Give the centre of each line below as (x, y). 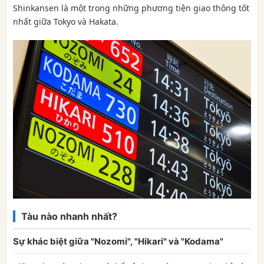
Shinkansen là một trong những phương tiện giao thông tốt (131, 8)
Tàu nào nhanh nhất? (69, 217)
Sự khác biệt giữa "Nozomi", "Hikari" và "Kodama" (118, 242)
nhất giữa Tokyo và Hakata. (66, 22)
